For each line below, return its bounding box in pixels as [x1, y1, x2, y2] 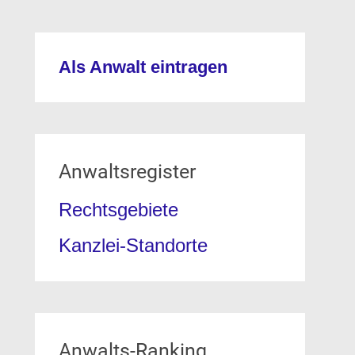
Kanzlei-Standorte [58, 235, 208, 256]
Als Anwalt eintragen [58, 57, 227, 77]
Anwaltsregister [58, 160, 196, 183]
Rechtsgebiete [58, 199, 178, 220]
